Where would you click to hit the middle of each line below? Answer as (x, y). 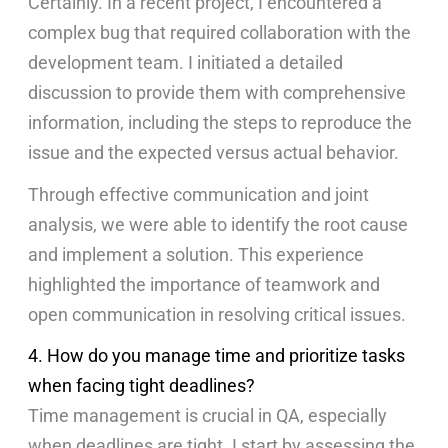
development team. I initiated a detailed (186, 62)
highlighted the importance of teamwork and (204, 284)
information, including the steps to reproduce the (220, 122)
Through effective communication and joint (199, 194)
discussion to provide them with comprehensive (217, 92)
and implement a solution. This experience (196, 254)
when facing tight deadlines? (142, 386)
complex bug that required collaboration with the (220, 32)
